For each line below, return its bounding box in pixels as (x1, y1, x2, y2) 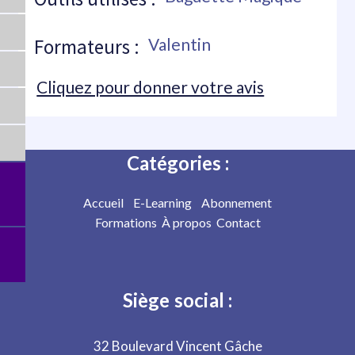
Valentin (147, 34, 211, 55)
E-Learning (133, 194, 199, 210)
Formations (94, 214, 157, 230)
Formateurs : (33, 34, 139, 60)
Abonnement (201, 194, 272, 210)
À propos (158, 214, 212, 230)
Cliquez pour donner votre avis (36, 76, 265, 97)
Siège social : (122, 288, 233, 312)
